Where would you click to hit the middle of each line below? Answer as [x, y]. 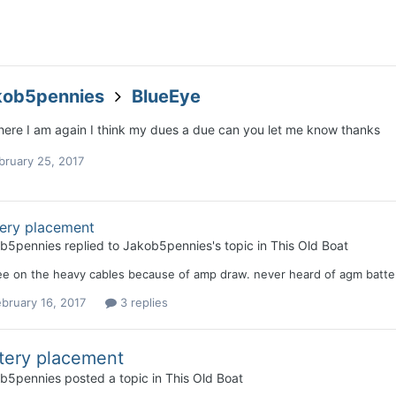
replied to [91, 246]
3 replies [142, 303]
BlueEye [166, 96]
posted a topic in [113, 378]
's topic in [241, 246]
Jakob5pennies [167, 246]
